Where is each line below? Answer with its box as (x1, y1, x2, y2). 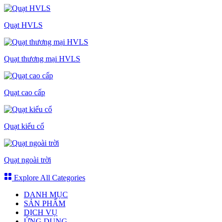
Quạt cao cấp (4, 88, 45, 97)
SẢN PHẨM (24, 199, 65, 208)
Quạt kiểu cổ (4, 122, 44, 131)
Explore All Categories (12, 173, 85, 182)
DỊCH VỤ (24, 208, 57, 217)
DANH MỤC (24, 190, 68, 199)
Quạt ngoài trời (4, 156, 51, 165)
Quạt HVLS (4, 21, 43, 30)
